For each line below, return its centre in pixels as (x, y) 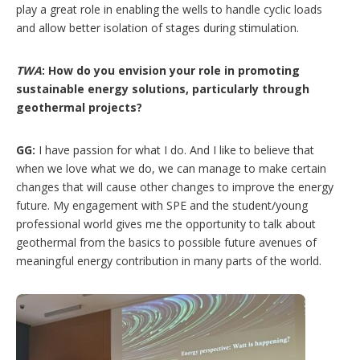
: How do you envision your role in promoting (171, 70)
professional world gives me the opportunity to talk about (166, 223)
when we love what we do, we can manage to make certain (171, 168)
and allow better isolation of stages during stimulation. (157, 27)
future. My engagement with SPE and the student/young (162, 205)
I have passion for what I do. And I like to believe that (175, 149)
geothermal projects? (79, 107)
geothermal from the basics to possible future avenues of (166, 242)
